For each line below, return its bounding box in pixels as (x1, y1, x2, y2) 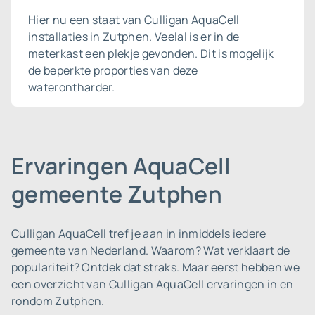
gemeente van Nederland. (11, 243, 149, 258)
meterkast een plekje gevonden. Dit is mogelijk (28, 46, 274, 61)
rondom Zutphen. (11, 293, 105, 309)
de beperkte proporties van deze (28, 63, 198, 78)
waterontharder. (28, 79, 115, 95)
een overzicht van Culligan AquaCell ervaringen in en (11, 276, 294, 292)
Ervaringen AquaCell (11, 150, 231, 181)
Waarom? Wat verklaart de (150, 243, 290, 258)
